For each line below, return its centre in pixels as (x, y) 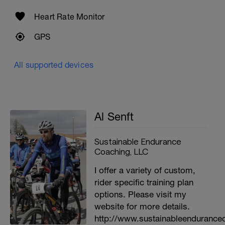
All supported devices (54, 65)
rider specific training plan (144, 182)
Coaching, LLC (121, 151)
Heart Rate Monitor (70, 17)
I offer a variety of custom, (145, 170)
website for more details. (142, 206)
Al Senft (114, 117)
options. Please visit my (140, 194)
